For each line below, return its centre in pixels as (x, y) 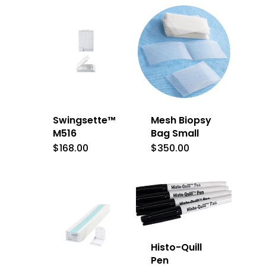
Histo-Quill (177, 247)
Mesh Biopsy (181, 120)
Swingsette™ (84, 120)
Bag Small (175, 133)
